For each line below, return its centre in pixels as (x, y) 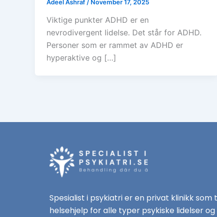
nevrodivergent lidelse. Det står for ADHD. (124, 33)
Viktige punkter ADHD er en (98, 20)
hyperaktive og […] (81, 58)
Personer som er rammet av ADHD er (115, 45)
